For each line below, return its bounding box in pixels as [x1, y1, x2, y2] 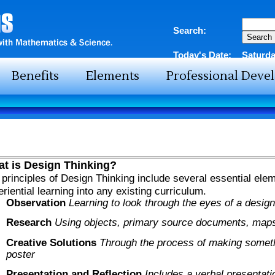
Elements [86, 68, 139, 84]
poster [6, 247, 35, 260]
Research [6, 216, 52, 229]
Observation [6, 196, 66, 209]
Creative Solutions [6, 236, 96, 249]
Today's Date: [172, 50, 231, 60]
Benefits [12, 68, 59, 84]
